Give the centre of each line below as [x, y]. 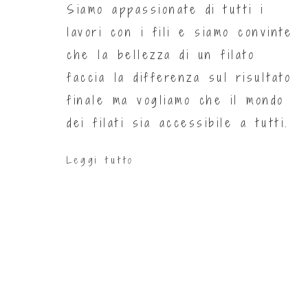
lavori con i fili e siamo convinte [179, 32]
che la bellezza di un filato [161, 55]
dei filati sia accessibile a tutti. [178, 123]
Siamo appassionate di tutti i [166, 10]
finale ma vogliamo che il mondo [176, 100]
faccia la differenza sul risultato [179, 78]
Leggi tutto [100, 160]
